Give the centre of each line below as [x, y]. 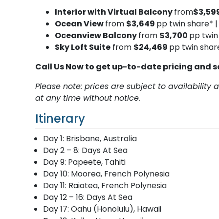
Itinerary [60, 118]
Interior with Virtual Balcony [114, 12]
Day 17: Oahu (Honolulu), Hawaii [102, 209]
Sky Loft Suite [83, 47]
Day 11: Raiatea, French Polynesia [105, 185]
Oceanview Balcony [97, 35]
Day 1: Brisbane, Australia [90, 138]
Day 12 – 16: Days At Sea [88, 197]
